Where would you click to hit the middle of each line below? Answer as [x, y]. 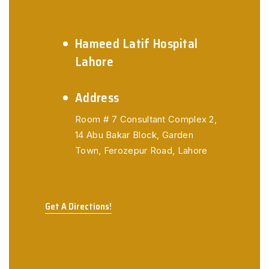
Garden [176, 135]
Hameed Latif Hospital [137, 44]
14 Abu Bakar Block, [117, 135]
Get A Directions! [78, 207]
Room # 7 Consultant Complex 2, [146, 119]
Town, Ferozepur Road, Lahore [141, 150]
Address [97, 98]
